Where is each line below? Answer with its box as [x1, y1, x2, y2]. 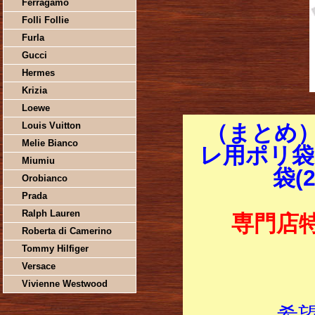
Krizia [21, 85, 47, 96]
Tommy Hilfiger [21, 243, 89, 254]
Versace [21, 261, 56, 271]
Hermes [21, 67, 55, 78]
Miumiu [21, 155, 55, 166]
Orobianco [21, 173, 67, 184]
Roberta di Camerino [21, 226, 112, 236]
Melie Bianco [21, 138, 78, 148]
